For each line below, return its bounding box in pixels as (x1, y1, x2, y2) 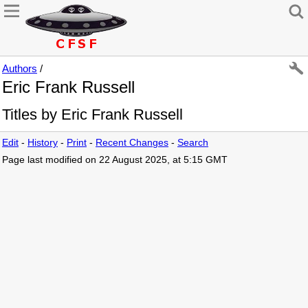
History (27, 137, 58, 148)
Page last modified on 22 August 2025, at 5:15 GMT (2, 155, 228, 165)
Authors (2, 63, 37, 74)
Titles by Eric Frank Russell (2, 106, 183, 123)
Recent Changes (96, 137, 168, 148)
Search (177, 137, 208, 148)
